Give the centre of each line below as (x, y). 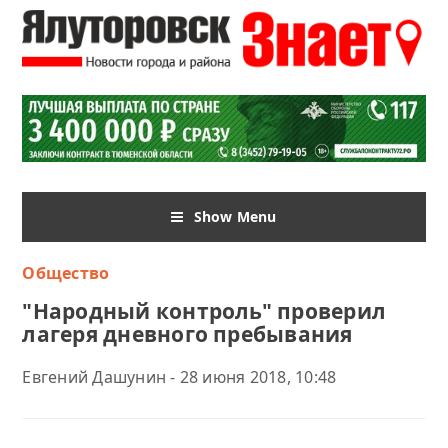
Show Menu (235, 216)
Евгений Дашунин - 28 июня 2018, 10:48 (179, 376)
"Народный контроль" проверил (204, 310)
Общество (66, 272)
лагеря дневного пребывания (187, 333)
